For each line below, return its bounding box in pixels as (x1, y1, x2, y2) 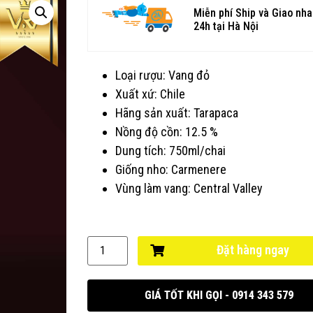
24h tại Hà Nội (194, 20, 259, 33)
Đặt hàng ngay (216, 242, 289, 258)
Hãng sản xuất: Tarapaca (115, 105, 238, 121)
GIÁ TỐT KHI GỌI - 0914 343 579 (144, 288, 293, 302)
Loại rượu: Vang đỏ (115, 68, 210, 83)
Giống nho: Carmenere (115, 162, 226, 177)
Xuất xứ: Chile (115, 87, 185, 102)
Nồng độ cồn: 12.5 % (115, 124, 218, 140)
